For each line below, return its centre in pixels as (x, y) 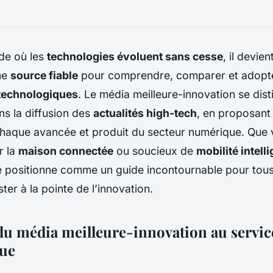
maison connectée (66, 151)
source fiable (44, 75)
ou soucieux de (155, 151)
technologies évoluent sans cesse (135, 56)
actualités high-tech (145, 113)
